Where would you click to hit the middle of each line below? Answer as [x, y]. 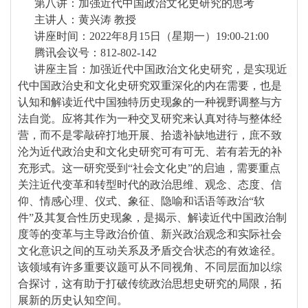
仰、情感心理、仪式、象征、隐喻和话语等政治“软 [141, 201]
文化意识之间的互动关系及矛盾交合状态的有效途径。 [150, 251]
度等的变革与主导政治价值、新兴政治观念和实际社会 [150, 234]
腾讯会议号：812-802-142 [87, 53]
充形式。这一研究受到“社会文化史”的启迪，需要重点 [149, 168]
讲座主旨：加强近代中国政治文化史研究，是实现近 [153, 69]
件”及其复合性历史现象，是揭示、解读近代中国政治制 [152, 218]
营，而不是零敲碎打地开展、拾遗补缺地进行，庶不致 [150, 135]
